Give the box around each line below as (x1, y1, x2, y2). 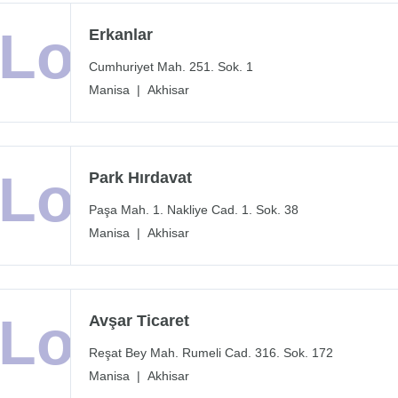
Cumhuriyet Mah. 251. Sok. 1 (89, 60, 253, 75)
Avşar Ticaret (89, 312, 189, 330)
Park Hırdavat (89, 169, 192, 187)
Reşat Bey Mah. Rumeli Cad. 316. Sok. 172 (89, 346, 333, 361)
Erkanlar (89, 26, 153, 44)
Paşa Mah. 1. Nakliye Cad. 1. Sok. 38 (89, 203, 298, 218)
